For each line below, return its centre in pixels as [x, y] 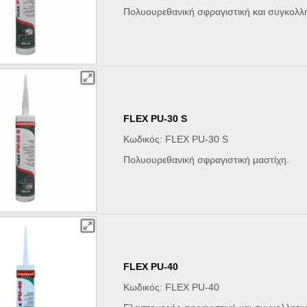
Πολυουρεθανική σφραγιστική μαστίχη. [207, 160]
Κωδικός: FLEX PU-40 [172, 287]
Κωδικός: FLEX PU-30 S [176, 139]
